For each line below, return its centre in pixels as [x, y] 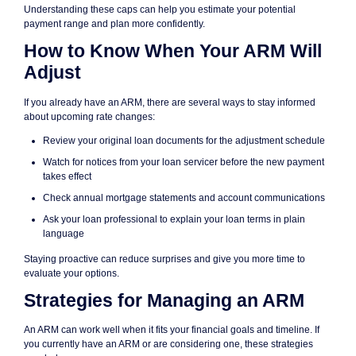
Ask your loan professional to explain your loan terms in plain [174, 219]
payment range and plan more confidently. [114, 24]
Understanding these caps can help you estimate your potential [160, 10]
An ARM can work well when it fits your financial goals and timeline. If [172, 330]
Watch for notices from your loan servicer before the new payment [184, 162]
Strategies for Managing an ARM [164, 300]
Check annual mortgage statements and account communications [184, 197]
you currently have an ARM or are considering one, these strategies [168, 344]
